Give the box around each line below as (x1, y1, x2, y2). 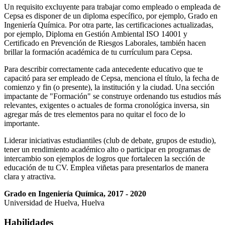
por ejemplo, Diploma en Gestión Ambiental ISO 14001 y (4, 30, 187, 39)
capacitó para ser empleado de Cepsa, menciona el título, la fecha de (4, 74, 219, 83)
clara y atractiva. (4, 172, 56, 181)
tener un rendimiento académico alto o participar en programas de (4, 145, 210, 154)
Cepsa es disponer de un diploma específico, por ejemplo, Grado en (4, 12, 217, 21)
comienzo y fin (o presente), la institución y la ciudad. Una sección (4, 83, 214, 92)
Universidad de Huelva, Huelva (4, 198, 104, 207)
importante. (4, 119, 40, 128)
